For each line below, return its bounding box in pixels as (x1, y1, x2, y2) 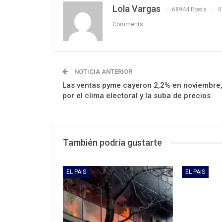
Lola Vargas (112, 3, 161, 14)
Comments (112, 21, 143, 28)
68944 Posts (172, 6, 207, 13)
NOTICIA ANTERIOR (73, 68, 132, 76)
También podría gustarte (63, 137, 162, 148)
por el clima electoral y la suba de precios (62, 91, 211, 101)
